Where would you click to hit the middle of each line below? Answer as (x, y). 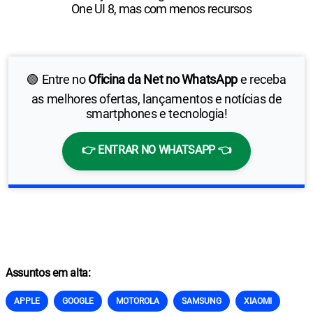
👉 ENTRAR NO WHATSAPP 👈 (156, 150)
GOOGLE (78, 301)
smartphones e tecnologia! (156, 113)
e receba (262, 79)
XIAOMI (258, 301)
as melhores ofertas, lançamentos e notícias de (156, 99)
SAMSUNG (202, 301)
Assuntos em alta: (48, 272)
